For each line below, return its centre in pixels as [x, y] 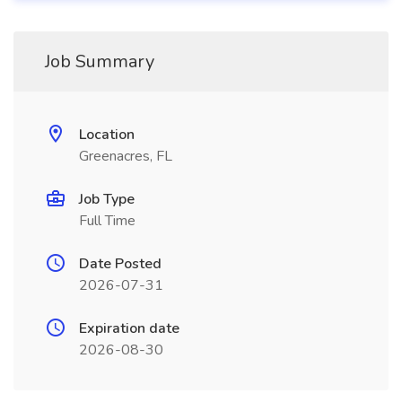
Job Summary [100, 61]
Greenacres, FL [126, 156]
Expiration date [129, 328]
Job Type [107, 199]
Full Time [107, 221]
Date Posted [120, 264]
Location [107, 135]
